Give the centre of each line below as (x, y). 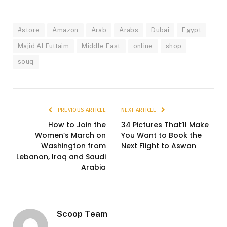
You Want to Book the (161, 135)
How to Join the (77, 124)
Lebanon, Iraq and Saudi (61, 156)
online (143, 46)
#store (29, 30)
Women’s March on (70, 135)
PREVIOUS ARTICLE (81, 110)
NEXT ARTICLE (140, 110)
